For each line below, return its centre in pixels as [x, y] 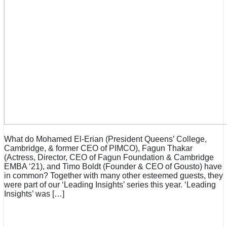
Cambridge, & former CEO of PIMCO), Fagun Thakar [98, 148]
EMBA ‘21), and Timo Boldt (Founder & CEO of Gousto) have [113, 167]
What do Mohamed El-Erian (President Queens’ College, [105, 139]
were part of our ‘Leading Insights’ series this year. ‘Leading [110, 185]
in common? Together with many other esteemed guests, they [113, 176]
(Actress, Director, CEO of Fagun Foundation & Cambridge [109, 158]
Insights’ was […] [34, 194]
